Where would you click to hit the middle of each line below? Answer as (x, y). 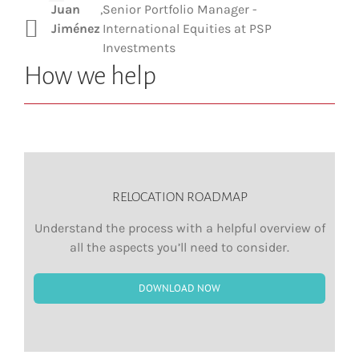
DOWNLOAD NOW (179, 288)
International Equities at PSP (187, 29)
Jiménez (76, 29)
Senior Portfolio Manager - (180, 10)
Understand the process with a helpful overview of (179, 228)
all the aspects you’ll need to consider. (179, 248)
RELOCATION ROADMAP (179, 198)
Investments (139, 48)
